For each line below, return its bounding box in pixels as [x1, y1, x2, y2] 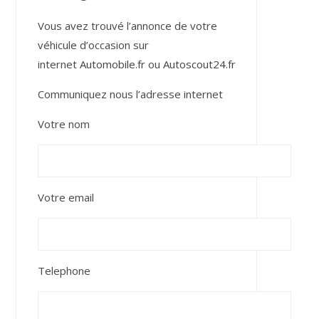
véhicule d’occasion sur [37, 38, 149, 52]
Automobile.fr [79, 57, 145, 71]
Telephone [37, 263, 90, 278]
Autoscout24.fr [162, 57, 236, 71]
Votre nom [37, 117, 90, 131]
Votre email [37, 190, 94, 204]
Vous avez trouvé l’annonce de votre [37, 19, 217, 33]
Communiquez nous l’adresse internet [37, 87, 223, 101]
